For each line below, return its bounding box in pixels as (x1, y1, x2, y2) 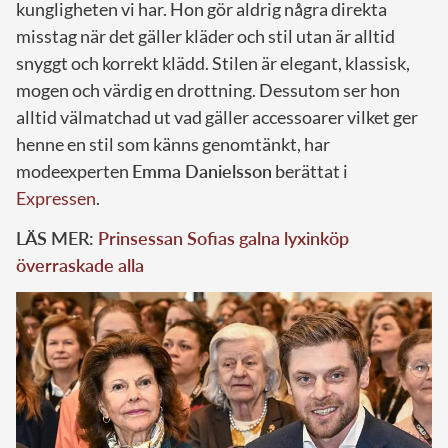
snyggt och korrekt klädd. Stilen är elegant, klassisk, (16, 52, 410, 75)
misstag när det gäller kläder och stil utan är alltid (16, 25, 395, 48)
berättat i (272, 160, 348, 183)
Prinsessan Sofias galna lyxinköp (98, 227, 349, 250)
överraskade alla (16, 254, 144, 277)
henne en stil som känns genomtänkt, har (16, 133, 330, 156)
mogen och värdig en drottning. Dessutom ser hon (16, 79, 400, 102)
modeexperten (16, 160, 132, 183)
